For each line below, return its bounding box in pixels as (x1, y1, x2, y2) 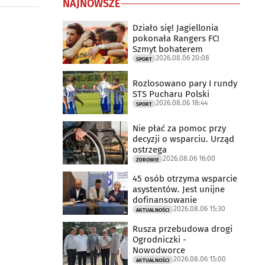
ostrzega (132, 144, 167, 155)
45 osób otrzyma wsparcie (132, 173, 237, 184)
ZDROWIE (136, 156, 159, 163)
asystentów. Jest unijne (132, 183, 225, 195)
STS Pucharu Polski (132, 88, 209, 99)
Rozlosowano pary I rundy (132, 77, 237, 89)
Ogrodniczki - (132, 234, 186, 245)
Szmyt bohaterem (132, 43, 203, 54)
